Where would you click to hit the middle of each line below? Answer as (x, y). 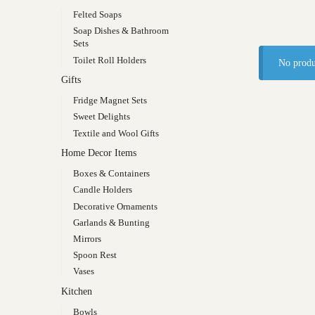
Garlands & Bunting (111, 222)
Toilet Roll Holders (109, 60)
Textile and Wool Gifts (116, 133)
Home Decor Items (99, 153)
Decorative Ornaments (115, 206)
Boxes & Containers (111, 174)
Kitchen (77, 292)
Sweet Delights (101, 117)
